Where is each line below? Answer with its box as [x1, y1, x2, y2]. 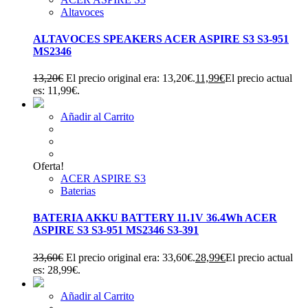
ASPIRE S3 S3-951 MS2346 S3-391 [33, 224, 199, 236]
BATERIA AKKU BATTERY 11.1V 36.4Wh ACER [33, 212, 277, 224]
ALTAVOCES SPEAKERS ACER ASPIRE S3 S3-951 [33, 32, 289, 45]
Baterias [60, 185, 96, 197]
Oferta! [33, 160, 64, 173]
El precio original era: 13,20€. [66, 72, 195, 85]
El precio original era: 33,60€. [66, 251, 195, 263]
